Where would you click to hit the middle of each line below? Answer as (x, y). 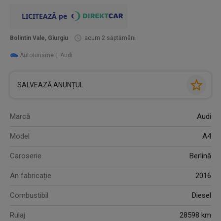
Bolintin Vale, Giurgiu (39, 38)
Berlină (200, 156)
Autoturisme (37, 55)
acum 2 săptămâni (110, 38)
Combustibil (29, 195)
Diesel (201, 195)
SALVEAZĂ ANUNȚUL (51, 85)
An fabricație (31, 176)
